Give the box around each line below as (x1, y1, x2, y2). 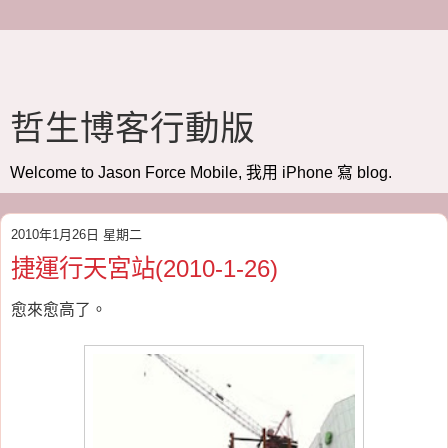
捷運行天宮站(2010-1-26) (11, 255, 278, 282)
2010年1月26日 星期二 (11, 227, 142, 242)
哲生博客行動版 (10, 109, 255, 147)
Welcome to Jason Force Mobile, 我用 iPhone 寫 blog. (10, 164, 392, 181)
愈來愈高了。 (11, 300, 107, 318)
